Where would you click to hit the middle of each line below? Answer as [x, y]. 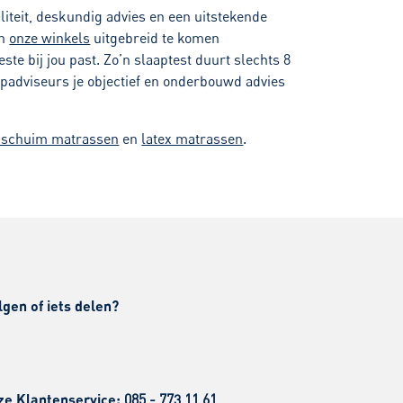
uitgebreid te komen [155, 38]
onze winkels [50, 38]
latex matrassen [193, 139]
